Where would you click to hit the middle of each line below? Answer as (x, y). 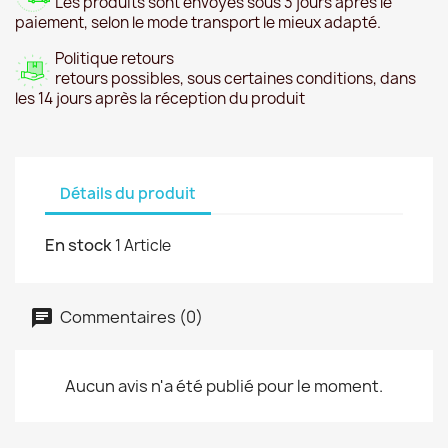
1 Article (143, 245)
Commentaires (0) (130, 316)
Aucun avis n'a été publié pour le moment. (224, 385)
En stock (78, 244)
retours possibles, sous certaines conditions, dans (235, 78)
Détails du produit (128, 194)
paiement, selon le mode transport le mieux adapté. (198, 22)
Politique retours (114, 58)
